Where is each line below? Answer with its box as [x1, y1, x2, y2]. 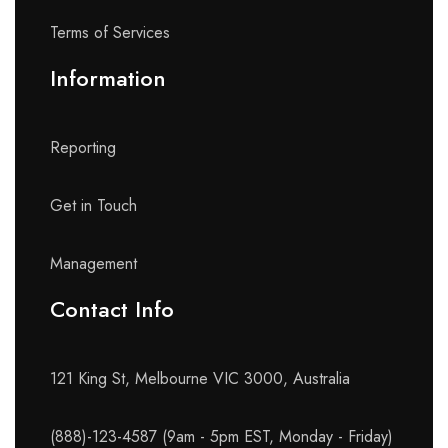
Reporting [50, 136, 116, 160]
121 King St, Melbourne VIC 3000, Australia [50, 367, 350, 391]
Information [50, 62, 166, 95]
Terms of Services [50, 21, 170, 45]
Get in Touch [50, 194, 137, 218]
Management [50, 252, 137, 276]
